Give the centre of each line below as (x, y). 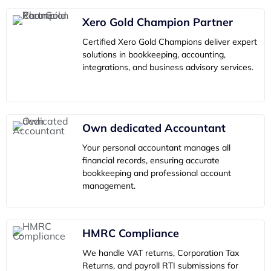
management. (109, 185)
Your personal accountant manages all (156, 147)
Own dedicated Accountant (154, 128)
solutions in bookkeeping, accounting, (154, 55)
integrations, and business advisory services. (168, 67)
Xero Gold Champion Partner (158, 22)
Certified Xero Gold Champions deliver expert (170, 42)
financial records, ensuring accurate (151, 160)
